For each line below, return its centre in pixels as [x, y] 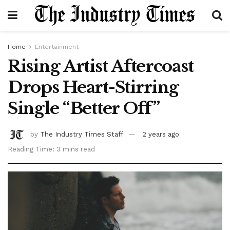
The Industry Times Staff [82, 134]
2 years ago [161, 134]
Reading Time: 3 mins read [51, 149]
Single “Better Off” [84, 108]
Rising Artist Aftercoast [101, 66]
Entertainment [57, 47]
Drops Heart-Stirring [93, 87]
